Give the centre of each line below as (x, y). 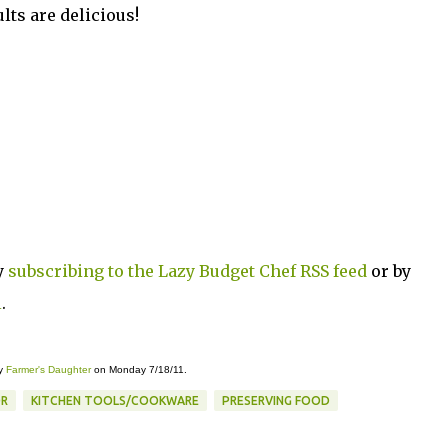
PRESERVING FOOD (275, 400)
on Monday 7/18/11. (138, 369)
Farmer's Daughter (48, 369)
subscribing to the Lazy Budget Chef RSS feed (187, 271)
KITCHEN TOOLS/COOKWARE (114, 400)
